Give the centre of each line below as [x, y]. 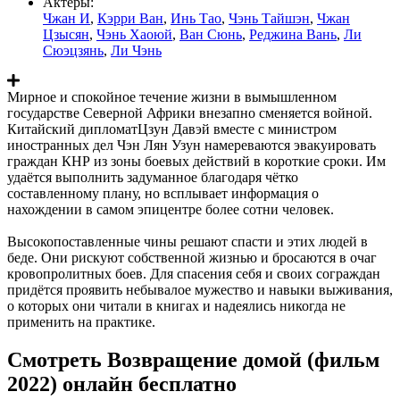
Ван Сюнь [211, 34]
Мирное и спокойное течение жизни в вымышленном [172, 96]
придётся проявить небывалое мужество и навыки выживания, [200, 289]
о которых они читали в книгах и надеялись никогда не [176, 305]
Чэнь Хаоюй [134, 34]
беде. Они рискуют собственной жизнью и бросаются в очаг [192, 257]
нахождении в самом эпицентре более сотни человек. [171, 209]
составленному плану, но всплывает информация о [163, 193]
